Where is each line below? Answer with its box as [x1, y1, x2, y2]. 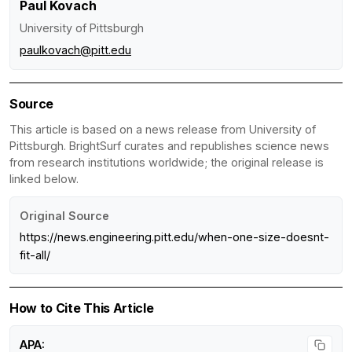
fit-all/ [20, 247, 50, 262]
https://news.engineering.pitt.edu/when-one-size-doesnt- [20, 229, 329, 244]
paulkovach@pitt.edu [20, 42, 131, 57]
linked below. [9, 171, 79, 185]
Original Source [20, 208, 109, 222]
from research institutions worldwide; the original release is [9, 155, 324, 169]
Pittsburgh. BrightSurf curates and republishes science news [9, 138, 329, 152]
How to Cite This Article [9, 299, 154, 316]
